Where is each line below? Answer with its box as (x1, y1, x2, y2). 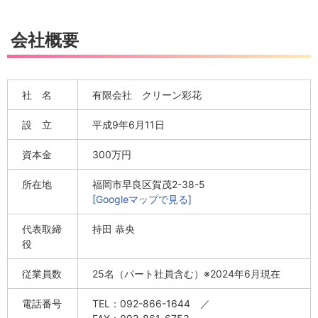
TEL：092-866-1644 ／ (92, 297, 220, 310)
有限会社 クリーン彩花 (92, 89, 202, 102)
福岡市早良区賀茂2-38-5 (92, 178, 215, 191)
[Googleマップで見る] (92, 193, 192, 206)
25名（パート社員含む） (92, 268, 204, 280)
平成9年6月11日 (92, 119, 165, 131)
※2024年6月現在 (204, 268, 280, 280)
